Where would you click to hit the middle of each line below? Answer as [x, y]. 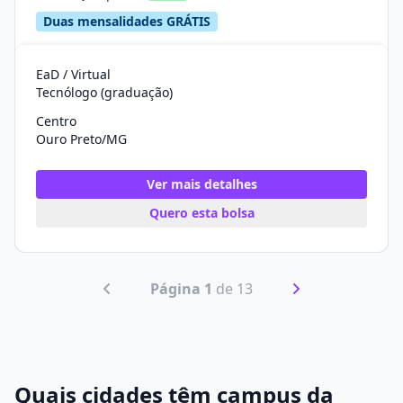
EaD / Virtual [73, 74]
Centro [56, 121]
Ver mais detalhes [201, 184]
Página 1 [181, 288]
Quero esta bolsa [201, 213]
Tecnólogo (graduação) [104, 92]
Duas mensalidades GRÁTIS [127, 21]
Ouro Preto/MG [81, 139]
